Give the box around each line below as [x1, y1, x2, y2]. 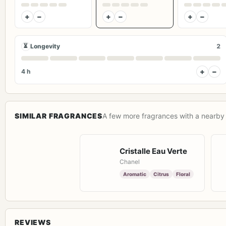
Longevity [30, 42, 60, 50]
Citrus [153, 171, 169, 178]
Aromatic [123, 171, 146, 178]
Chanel [120, 158, 140, 166]
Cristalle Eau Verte [120, 146, 187, 156]
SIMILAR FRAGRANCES [15, 111, 103, 120]
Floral [176, 171, 190, 178]
